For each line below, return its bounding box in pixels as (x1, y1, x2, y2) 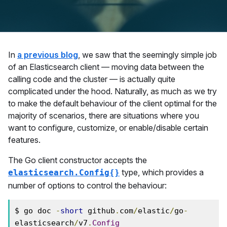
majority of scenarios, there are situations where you (8, 110, 199, 121)
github (83, 206, 115, 215)
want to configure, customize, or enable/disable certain (8, 123, 208, 133)
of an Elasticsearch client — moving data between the (8, 62, 204, 72)
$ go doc (15, 206, 56, 215)
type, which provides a (120, 167, 204, 177)
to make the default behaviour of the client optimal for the (8, 98, 217, 108)
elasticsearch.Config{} (8, 168, 120, 177)
